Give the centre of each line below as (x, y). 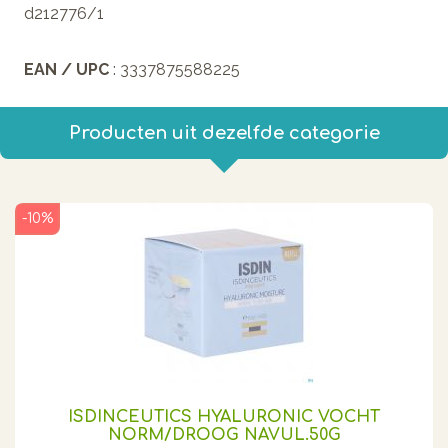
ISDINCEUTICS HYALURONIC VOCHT (224, 416)
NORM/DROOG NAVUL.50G (224, 434)
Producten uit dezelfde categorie (224, 132)
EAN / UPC (68, 69)
